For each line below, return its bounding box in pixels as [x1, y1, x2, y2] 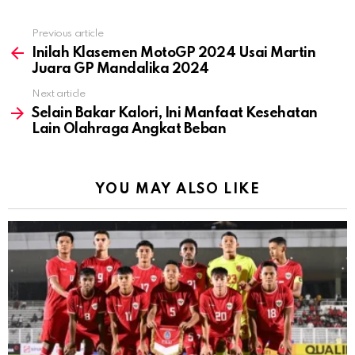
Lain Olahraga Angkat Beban [32, 122, 227, 137]
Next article [32, 89, 86, 100]
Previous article [32, 29, 104, 40]
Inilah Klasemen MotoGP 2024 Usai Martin [32, 46, 316, 61]
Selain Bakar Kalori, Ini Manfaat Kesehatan [32, 106, 318, 121]
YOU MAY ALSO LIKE [94, 182, 261, 197]
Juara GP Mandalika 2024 [32, 62, 209, 77]
